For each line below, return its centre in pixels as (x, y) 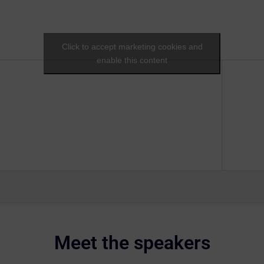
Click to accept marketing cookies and (132, 46)
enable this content (132, 60)
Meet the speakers (132, 242)
